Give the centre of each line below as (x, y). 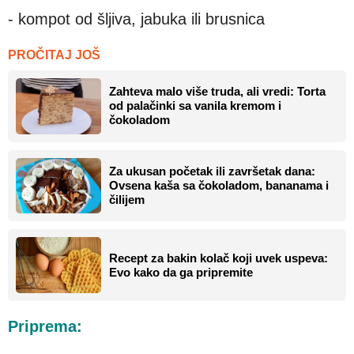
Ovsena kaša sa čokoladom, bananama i (219, 186)
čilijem (127, 200)
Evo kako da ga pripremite (181, 272)
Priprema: (45, 327)
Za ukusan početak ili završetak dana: (212, 171)
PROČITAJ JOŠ (54, 55)
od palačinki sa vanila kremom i (195, 106)
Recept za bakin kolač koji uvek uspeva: (218, 258)
